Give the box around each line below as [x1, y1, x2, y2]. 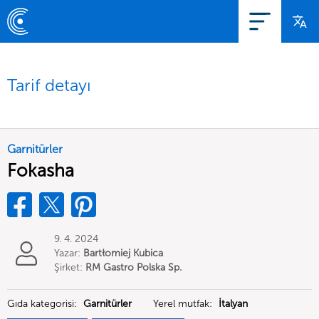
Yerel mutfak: [153, 298, 215, 310]
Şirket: [54, 261, 85, 273]
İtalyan [219, 298, 248, 310]
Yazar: [54, 247, 83, 259]
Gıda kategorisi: [7, 298, 80, 310]
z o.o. [54, 276, 79, 288]
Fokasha [7, 159, 74, 182]
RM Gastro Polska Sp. [85, 261, 182, 273]
